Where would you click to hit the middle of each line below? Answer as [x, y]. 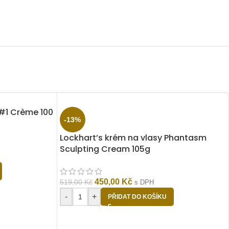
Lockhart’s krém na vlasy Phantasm [133, 138]
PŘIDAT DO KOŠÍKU [137, 197]
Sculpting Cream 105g [105, 149]
